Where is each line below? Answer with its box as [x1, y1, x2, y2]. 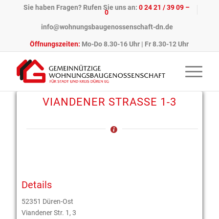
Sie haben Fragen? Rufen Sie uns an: [23, 3, 139, 11]
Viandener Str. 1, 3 [21, 208, 76, 217]
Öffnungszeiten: [30, 40, 81, 48]
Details [21, 178, 52, 191]
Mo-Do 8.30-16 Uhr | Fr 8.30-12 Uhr [80, 40, 189, 48]
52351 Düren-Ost [21, 197, 73, 205]
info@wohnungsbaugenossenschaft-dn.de [41, 23, 173, 31]
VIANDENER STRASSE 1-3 [43, 96, 171, 108]
